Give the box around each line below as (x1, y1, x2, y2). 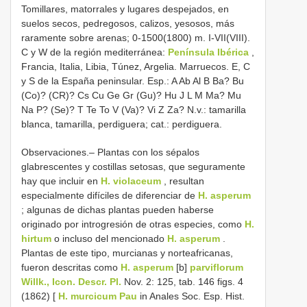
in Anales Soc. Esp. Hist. (137, 290, 245, 302)
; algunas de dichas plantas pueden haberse (21, 204, 214, 215)
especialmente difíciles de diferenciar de (21, 189, 198, 201)
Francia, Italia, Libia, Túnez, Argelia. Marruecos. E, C (21, 60, 250, 72)
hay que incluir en (21, 175, 101, 186)
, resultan (161, 175, 204, 186)
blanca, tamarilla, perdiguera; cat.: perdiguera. (21, 118, 222, 130)
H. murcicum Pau (58, 290, 137, 302)
